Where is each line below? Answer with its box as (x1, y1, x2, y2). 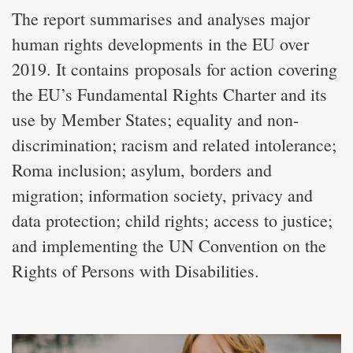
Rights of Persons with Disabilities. (12, 258, 259, 282)
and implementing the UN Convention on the (12, 233, 326, 257)
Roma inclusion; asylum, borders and (12, 158, 272, 181)
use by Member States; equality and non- (12, 107, 299, 131)
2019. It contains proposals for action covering (12, 57, 337, 80)
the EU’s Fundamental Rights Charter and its (12, 82, 327, 106)
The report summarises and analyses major (12, 6, 310, 30)
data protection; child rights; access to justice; (12, 208, 333, 232)
